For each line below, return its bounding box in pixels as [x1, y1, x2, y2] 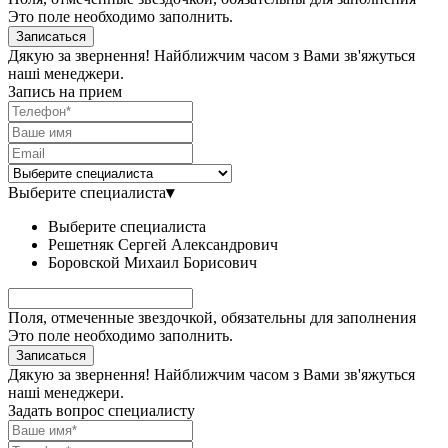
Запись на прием [8, 82, 122, 100]
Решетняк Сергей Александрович [48, 235, 278, 253]
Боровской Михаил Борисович [48, 253, 257, 271]
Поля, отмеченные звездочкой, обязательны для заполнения [8, 308, 416, 326]
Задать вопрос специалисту [8, 401, 195, 419]
